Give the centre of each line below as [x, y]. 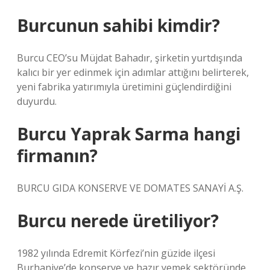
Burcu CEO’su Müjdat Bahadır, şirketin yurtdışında [130, 58]
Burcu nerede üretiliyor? [118, 221]
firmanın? [57, 155]
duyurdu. [37, 101]
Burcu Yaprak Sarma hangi [129, 134]
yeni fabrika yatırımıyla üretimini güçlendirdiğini [124, 87]
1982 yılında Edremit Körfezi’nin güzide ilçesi [116, 253]
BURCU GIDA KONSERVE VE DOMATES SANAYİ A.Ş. [130, 188]
